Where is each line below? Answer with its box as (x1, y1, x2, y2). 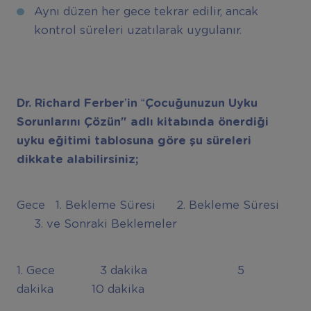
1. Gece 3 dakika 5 (16, 264, 244, 276)
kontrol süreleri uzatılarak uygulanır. (33, 25, 242, 37)
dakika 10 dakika (16, 283, 144, 295)
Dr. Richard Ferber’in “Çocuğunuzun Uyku (16, 98, 258, 110)
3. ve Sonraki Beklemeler (16, 219, 177, 230)
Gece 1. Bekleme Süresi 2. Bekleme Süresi (16, 200, 279, 212)
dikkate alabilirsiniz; (16, 154, 139, 166)
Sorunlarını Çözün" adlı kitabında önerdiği (16, 117, 269, 128)
